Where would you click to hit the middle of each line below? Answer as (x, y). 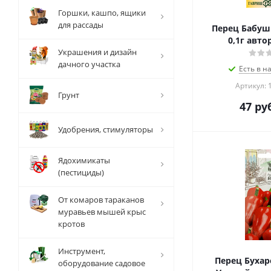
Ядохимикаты (84, 160)
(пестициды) (81, 172)
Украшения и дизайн (97, 52)
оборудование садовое (102, 263)
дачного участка (89, 64)
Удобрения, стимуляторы (106, 129)
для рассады (81, 25)
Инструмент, (82, 251)
